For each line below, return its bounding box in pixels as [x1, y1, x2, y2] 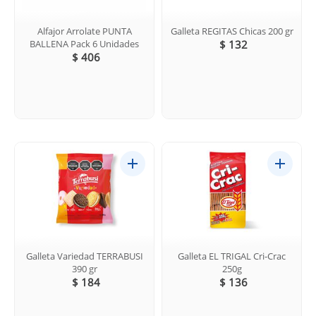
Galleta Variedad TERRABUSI [25, 249, 143, 262]
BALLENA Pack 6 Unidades [30, 37, 139, 50]
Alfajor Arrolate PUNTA [37, 24, 132, 37]
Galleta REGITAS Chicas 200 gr [170, 24, 293, 37]
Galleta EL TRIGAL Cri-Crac [178, 249, 286, 262]
